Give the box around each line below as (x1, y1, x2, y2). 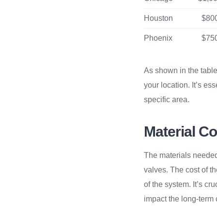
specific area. (144, 95, 190, 104)
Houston (144, 14, 173, 22)
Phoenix (144, 33, 173, 42)
